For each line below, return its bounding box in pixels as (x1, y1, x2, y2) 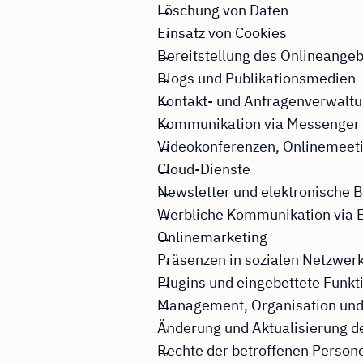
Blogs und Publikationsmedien (156, 69, 356, 88)
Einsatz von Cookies (156, 23, 287, 43)
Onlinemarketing (156, 228, 267, 247)
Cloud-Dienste (156, 160, 250, 179)
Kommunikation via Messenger (156, 114, 360, 134)
